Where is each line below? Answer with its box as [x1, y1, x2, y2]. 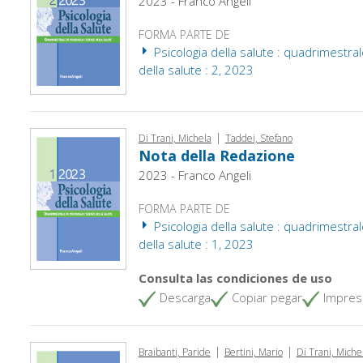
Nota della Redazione [138, 145, 295, 165]
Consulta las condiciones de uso [138, 269, 332, 286]
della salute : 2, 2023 [138, 61, 254, 78]
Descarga [159, 288, 211, 305]
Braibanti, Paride [138, 344, 211, 359]
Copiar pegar [231, 288, 302, 305]
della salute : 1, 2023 [138, 235, 254, 252]
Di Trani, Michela [138, 130, 211, 145]
